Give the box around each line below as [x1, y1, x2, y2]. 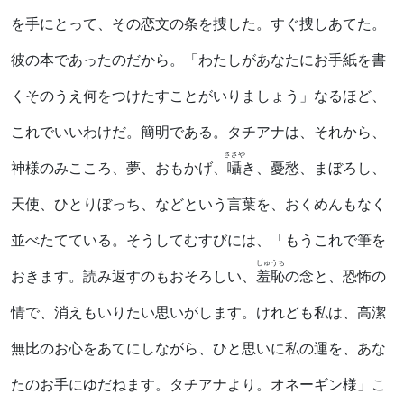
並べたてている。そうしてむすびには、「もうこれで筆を [11, 231, 386, 249]
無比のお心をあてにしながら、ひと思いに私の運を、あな [11, 339, 386, 357]
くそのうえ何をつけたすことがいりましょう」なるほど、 [11, 87, 386, 105]
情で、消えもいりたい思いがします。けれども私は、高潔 [11, 303, 386, 321]
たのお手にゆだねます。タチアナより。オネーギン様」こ [11, 375, 386, 393]
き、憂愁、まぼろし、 [242, 159, 386, 177]
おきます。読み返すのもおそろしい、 [11, 267, 256, 285]
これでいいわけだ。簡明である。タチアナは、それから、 [11, 123, 386, 141]
